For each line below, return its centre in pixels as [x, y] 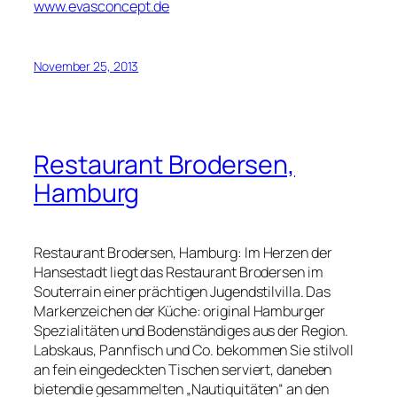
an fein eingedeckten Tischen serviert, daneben [183, 369]
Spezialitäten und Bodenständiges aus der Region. [191, 330]
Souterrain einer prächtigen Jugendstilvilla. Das [183, 291]
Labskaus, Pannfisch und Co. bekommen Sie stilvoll [194, 350]
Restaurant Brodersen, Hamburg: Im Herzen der [183, 252]
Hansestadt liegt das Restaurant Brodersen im [179, 272]
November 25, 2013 [86, 66]
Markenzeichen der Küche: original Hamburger [179, 311]
